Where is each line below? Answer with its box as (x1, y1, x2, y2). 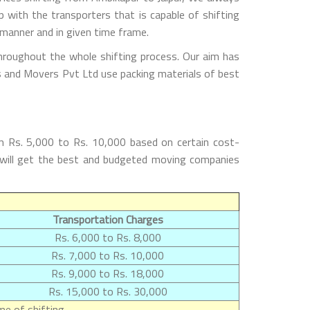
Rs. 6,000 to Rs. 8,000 (54, 228, 161, 246)
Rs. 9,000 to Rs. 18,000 (51, 264, 164, 282)
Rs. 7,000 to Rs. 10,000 (51, 246, 164, 264)
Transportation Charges (52, 210, 163, 228)
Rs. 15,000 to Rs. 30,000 (48, 282, 167, 300)
